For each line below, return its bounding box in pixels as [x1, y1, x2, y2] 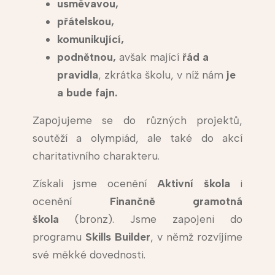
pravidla [56, 68, 98, 82]
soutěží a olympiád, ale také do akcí [32, 131, 243, 145]
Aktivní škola [157, 177, 230, 190]
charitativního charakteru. [32, 149, 160, 163]
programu [32, 230, 85, 244]
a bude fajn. [56, 86, 117, 99]
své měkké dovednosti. [32, 248, 145, 261]
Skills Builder [85, 230, 150, 244]
